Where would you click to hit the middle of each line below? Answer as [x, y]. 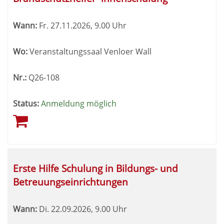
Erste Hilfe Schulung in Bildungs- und [95, 168]
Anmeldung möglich [79, 103]
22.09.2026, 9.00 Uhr [88, 209]
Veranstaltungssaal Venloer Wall [89, 51]
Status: [26, 103]
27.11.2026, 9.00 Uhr [87, 25]
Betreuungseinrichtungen [70, 182]
